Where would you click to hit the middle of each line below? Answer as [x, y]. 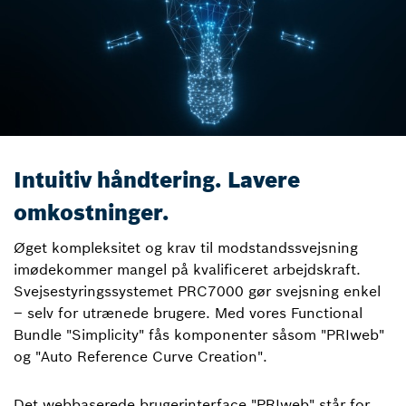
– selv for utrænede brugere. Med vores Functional [188, 313]
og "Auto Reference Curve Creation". [140, 356]
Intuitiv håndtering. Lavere [157, 180]
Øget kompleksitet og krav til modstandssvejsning [186, 247]
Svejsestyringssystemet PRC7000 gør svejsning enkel [197, 291]
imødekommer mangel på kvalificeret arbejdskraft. [187, 269]
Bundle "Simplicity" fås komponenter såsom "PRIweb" [199, 334]
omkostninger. [92, 213]
